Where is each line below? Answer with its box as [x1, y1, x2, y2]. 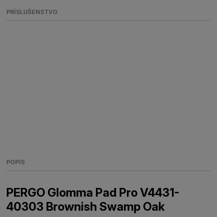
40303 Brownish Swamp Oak [6, 199, 165, 214]
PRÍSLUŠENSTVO [6, 8, 58, 15]
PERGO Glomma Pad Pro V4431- [6, 185, 180, 200]
